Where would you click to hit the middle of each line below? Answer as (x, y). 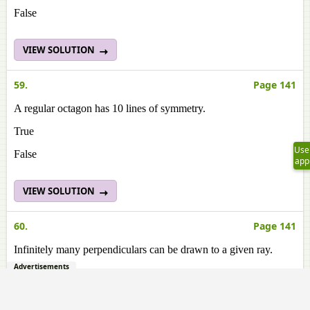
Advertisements (42, 266)
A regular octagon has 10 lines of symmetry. (110, 108)
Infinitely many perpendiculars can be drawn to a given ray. (143, 249)
